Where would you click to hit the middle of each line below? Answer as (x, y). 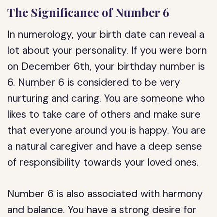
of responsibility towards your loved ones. (103, 162)
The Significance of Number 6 (88, 12)
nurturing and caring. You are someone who (106, 98)
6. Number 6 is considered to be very (94, 82)
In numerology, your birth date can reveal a (106, 34)
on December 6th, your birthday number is (106, 66)
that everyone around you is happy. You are (107, 130)
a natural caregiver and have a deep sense (105, 146)
